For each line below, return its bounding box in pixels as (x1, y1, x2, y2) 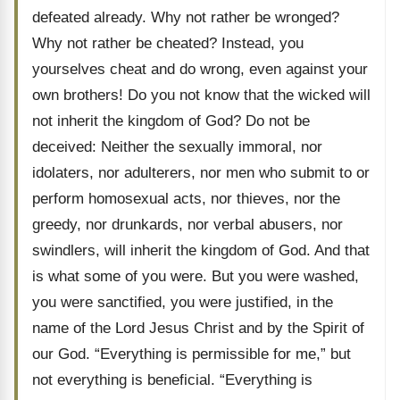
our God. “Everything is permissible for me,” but (32, 346, 351, 362)
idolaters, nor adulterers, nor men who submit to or (32, 164, 370, 181)
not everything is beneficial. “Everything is (32, 371, 312, 388)
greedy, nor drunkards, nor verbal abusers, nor (32, 216, 343, 233)
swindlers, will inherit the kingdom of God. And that (32, 242, 370, 259)
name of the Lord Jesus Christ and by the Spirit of (32, 320, 364, 337)
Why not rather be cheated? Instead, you (32, 35, 304, 52)
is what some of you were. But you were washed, (32, 268, 359, 285)
